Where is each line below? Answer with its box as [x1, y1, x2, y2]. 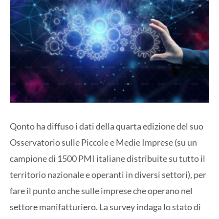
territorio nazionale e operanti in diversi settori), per [10, 169, 206, 180]
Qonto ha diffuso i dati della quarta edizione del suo [10, 120, 203, 131]
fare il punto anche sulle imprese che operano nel [10, 185, 193, 196]
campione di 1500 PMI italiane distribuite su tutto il [10, 153, 205, 164]
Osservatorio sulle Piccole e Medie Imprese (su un [10, 136, 197, 148]
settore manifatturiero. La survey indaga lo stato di [10, 201, 201, 212]
